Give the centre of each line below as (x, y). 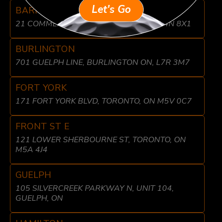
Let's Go (111, 10)
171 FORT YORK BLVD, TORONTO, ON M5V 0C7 (104, 101)
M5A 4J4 (31, 150)
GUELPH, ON (39, 198)
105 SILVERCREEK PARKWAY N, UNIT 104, (95, 189)
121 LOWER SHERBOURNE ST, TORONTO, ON (101, 140)
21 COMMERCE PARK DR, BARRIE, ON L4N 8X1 (103, 24)
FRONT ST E (42, 127)
